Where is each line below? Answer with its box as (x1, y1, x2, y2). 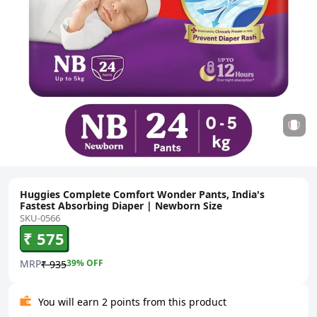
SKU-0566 (20, 212, 60, 225)
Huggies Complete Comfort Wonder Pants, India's (20, 188, 265, 202)
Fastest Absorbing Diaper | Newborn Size (20, 199, 222, 213)
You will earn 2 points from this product (38, 295, 226, 309)
